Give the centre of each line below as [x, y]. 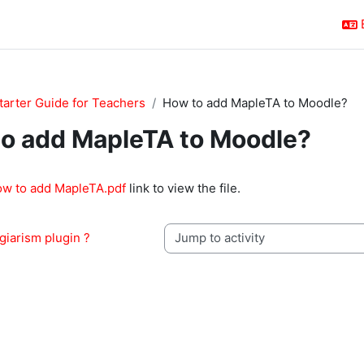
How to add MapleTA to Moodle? [255, 103]
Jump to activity [209, 245]
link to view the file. [183, 188]
